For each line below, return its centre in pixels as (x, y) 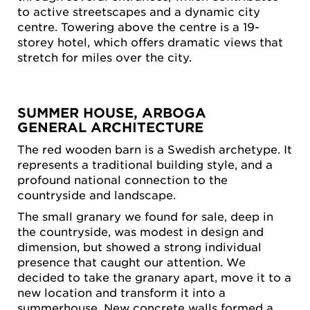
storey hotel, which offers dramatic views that (150, 41)
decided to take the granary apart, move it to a (154, 277)
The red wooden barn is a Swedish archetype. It (155, 148)
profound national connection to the (122, 179)
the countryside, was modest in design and (140, 231)
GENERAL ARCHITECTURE (110, 127)
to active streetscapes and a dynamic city (139, 11)
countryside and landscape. (97, 194)
